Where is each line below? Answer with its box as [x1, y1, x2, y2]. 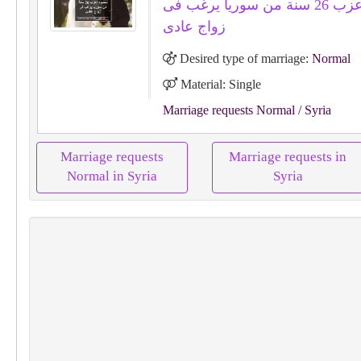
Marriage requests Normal [162, 103, 295, 117]
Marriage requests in [229, 149, 346, 164]
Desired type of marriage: [176, 52, 312, 65]
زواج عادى [162, 19, 226, 35]
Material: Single [176, 77, 261, 91]
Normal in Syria [67, 168, 157, 184]
